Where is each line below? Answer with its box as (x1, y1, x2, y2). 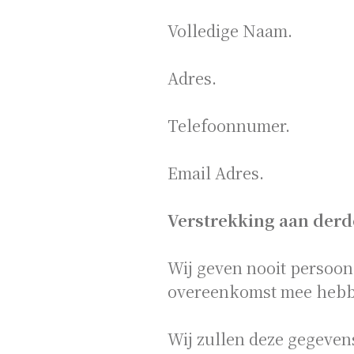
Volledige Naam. (168, 19, 292, 42)
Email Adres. (168, 161, 264, 184)
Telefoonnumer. (168, 114, 290, 137)
